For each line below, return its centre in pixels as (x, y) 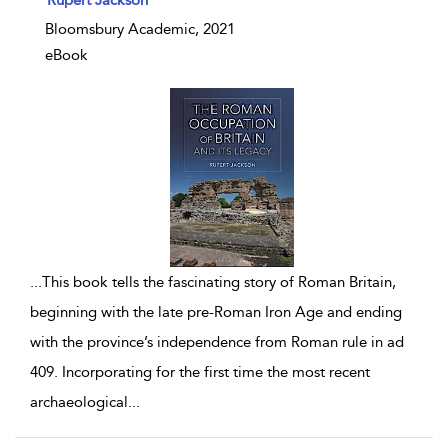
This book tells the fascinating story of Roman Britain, (219, 282)
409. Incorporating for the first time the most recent (200, 372)
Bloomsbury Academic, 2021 (140, 28)
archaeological (79, 402)
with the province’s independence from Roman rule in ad (217, 342)
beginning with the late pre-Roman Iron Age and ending (216, 312)
